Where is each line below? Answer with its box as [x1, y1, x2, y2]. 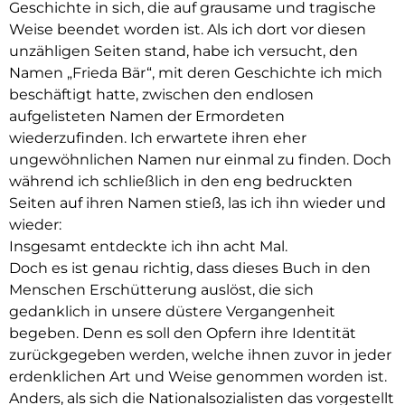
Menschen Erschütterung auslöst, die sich [9, 281, 314, 299]
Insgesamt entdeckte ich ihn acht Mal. [9, 238, 287, 256]
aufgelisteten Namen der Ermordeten [9, 108, 285, 126]
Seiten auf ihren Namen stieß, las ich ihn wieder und [9, 194, 386, 212]
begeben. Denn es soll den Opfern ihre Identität [9, 325, 356, 343]
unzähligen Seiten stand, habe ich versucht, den [9, 42, 358, 61]
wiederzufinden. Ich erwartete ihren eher [9, 129, 306, 147]
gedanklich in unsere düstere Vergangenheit [9, 303, 335, 321]
